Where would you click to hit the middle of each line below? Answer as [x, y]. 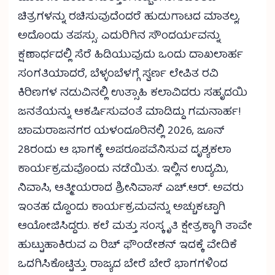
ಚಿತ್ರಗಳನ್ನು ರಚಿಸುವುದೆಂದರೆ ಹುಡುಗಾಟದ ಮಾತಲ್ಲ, [129, 18]
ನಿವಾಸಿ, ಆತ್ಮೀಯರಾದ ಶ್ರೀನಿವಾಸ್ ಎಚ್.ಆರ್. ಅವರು [131, 189]
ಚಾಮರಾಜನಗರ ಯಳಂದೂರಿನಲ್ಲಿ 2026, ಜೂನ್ [121, 132]
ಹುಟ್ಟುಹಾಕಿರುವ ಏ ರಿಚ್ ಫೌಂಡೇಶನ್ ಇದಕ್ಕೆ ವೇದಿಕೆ [127, 246]
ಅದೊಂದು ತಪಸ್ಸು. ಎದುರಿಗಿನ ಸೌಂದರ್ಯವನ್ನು [119, 37]
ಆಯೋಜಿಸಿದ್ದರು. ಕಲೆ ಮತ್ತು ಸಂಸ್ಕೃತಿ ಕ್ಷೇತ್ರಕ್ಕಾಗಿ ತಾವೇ [135, 227]
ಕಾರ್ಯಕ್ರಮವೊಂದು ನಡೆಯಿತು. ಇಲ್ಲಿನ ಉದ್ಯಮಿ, [123, 170]
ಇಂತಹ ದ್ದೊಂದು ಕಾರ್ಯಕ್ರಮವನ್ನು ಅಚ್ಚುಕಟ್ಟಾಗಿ [122, 208]
